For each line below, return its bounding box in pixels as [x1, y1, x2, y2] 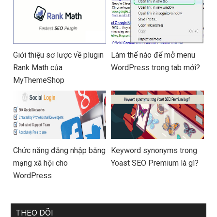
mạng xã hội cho [13, 158, 68, 168]
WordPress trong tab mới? [111, 63, 200, 72]
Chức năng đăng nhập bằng [13, 146, 106, 155]
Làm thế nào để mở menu [111, 50, 195, 60]
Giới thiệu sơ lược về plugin [13, 50, 104, 60]
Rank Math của [13, 63, 63, 72]
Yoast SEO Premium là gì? [111, 158, 199, 168]
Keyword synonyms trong [111, 146, 197, 155]
